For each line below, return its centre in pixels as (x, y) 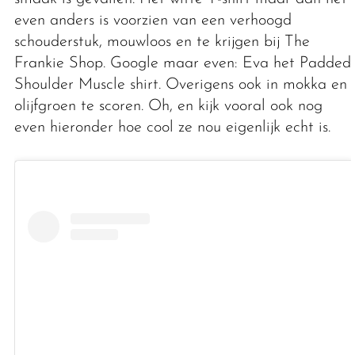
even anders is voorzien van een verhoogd (153, 20)
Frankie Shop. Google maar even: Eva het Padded (182, 63)
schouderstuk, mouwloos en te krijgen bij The (162, 42)
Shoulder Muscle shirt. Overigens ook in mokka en (180, 84)
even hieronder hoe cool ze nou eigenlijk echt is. (172, 127)
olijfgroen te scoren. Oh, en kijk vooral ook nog (168, 106)
